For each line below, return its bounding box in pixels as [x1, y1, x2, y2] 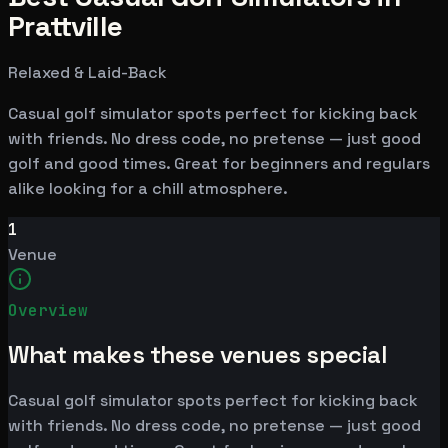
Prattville [8, 7, 123, 44]
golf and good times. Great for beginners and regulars [8, 152, 430, 174]
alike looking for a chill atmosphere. [8, 177, 288, 199]
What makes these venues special [8, 339, 387, 371]
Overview [8, 299, 88, 321]
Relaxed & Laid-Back [8, 61, 167, 83]
